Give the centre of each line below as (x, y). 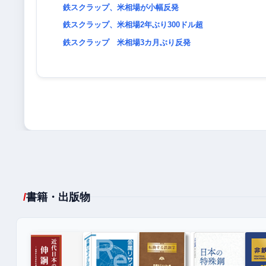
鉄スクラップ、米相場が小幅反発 (121, 7)
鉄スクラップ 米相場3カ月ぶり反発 (127, 42)
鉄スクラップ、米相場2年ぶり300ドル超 (133, 25)
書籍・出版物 (58, 197)
